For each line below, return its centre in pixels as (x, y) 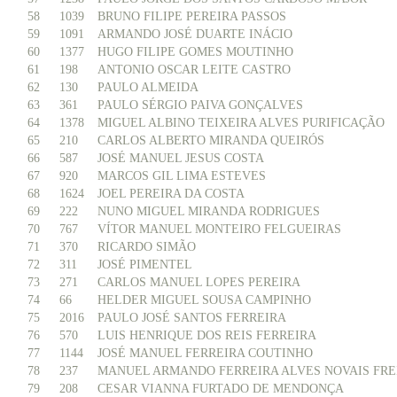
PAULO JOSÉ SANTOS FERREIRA (192, 318)
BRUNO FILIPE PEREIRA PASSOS (192, 16)
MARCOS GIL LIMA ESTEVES (182, 176)
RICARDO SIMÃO (147, 247)
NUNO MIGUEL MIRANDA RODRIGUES (209, 211)
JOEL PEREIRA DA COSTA (171, 194)
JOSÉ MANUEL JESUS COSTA (181, 158)
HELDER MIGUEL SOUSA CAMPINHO (204, 300)
